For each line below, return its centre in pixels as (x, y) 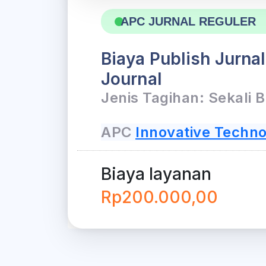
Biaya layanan (156, 174)
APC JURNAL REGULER (188, 21)
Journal (132, 79)
